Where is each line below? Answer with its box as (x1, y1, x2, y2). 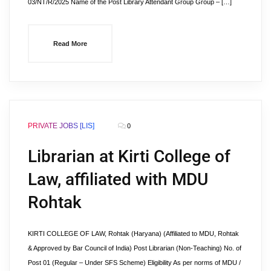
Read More (53, 40, 87, 47)
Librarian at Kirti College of (28, 146, 230, 166)
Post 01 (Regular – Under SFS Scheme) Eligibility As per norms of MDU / (28, 259, 241, 266)
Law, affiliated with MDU (28, 169, 208, 189)
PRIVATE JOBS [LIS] (28, 122, 94, 130)
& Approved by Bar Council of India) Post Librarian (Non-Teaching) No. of (28, 244, 241, 252)
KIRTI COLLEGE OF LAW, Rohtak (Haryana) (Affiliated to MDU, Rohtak (28, 230, 239, 237)
